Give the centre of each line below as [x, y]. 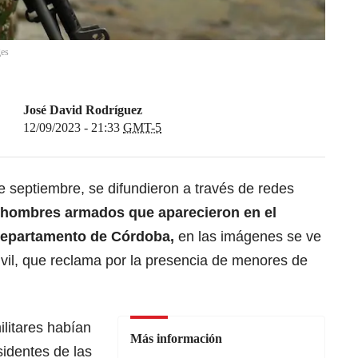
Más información [176, 339]
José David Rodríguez [83, 110]
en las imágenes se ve [248, 237]
